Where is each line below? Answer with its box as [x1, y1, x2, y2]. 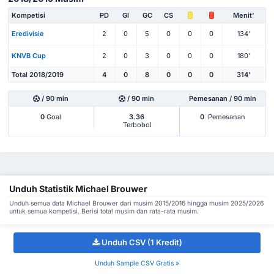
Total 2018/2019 [12, 70, 64, 79]
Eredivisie [12, 29, 44, 38]
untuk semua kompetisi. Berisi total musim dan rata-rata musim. [9, 207, 199, 215]
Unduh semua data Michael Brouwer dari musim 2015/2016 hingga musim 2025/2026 [9, 199, 264, 207]
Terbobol [121, 120, 152, 129]
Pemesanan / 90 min [188, 94, 256, 103]
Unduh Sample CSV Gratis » [95, 259, 179, 268]
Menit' [233, 10, 255, 20]
